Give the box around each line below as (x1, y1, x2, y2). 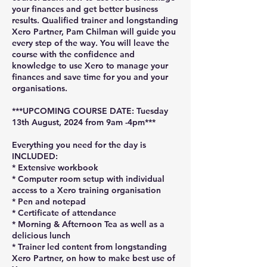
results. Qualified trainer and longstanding (12, 15, 178, 26)
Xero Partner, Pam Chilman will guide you (12, 26, 176, 37)
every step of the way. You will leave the (12, 38, 169, 48)
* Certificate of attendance (12, 207, 116, 218)
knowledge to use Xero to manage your (12, 60, 168, 71)
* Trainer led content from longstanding (12, 241, 167, 252)
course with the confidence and (12, 49, 135, 60)
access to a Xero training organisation (12, 185, 161, 195)
